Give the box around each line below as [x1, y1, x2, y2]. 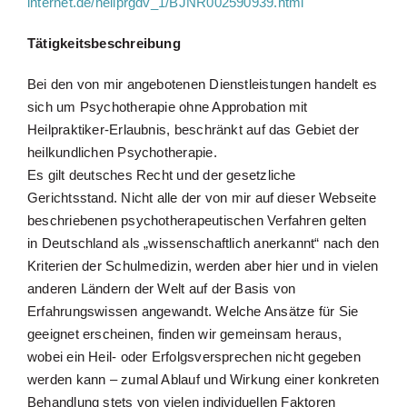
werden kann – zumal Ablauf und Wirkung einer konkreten [26, 371, 380, 387]
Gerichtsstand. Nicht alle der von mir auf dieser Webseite [26, 189, 376, 205]
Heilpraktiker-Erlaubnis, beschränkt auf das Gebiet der [26, 121, 360, 137]
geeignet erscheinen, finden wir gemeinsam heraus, [26, 325, 342, 342]
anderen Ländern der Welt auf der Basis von [26, 280, 296, 296]
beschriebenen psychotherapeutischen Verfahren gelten [26, 212, 367, 228]
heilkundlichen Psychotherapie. [26, 144, 217, 160]
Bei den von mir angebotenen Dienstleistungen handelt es [26, 75, 378, 92]
